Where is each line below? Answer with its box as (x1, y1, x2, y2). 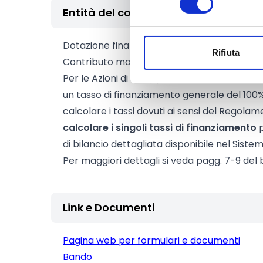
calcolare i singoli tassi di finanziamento (63, 121, 257, 134)
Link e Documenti (63, 200, 155, 215)
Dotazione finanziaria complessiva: (63, 39, 224, 52)
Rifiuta (212, 48, 240, 58)
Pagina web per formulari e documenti (63, 234, 240, 247)
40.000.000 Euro (159, 55, 241, 69)
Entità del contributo (63, 5, 176, 20)
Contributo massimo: (63, 55, 159, 69)
